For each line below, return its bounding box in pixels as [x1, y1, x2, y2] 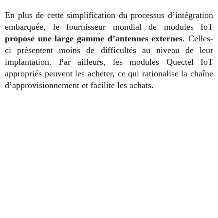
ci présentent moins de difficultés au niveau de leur [5, 45, 213, 55]
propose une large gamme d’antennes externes [5, 34, 183, 44]
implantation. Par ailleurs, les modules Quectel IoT [5, 57, 213, 67]
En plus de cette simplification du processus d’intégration [5, 10, 213, 20]
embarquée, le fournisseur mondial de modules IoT [5, 22, 213, 32]
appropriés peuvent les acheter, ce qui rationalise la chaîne [5, 69, 213, 79]
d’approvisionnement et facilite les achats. [5, 80, 154, 91]
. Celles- [182, 34, 214, 44]
